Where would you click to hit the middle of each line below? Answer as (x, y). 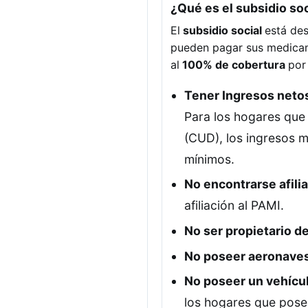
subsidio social (222, 30)
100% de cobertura (234, 64)
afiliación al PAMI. (234, 206)
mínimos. (209, 159)
